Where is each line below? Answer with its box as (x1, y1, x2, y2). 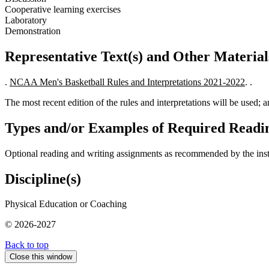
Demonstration (5, 26, 61, 37)
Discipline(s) (5, 171, 81, 187)
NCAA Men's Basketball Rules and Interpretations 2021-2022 (10, 76, 245, 87)
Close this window (10, 252, 72, 262)
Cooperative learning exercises (5, 4, 121, 15)
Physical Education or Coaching (5, 199, 127, 210)
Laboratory (5, 15, 47, 26)
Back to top (5, 240, 49, 250)
